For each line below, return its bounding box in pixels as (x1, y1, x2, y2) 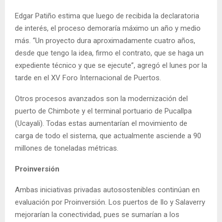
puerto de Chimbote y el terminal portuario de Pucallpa (15, 106, 192, 115)
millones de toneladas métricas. (15, 143, 118, 153)
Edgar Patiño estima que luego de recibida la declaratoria (15, 11, 199, 20)
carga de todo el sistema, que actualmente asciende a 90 (15, 131, 201, 140)
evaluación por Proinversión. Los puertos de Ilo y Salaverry (15, 197, 205, 207)
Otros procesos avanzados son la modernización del (15, 94, 188, 103)
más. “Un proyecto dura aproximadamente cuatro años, (15, 36, 195, 45)
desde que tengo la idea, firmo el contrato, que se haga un (15, 48, 204, 57)
